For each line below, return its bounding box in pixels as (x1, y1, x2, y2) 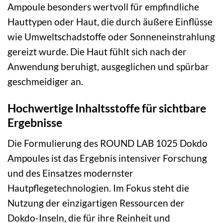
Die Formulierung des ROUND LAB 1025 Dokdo (7, 137, 208, 149)
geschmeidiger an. (7, 75, 83, 87)
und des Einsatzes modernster (7, 167, 133, 179)
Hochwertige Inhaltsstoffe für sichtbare (7, 101, 206, 115)
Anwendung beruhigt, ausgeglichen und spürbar (7, 60, 209, 72)
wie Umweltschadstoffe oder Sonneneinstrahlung (7, 30, 215, 42)
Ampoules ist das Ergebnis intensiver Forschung (7, 152, 207, 164)
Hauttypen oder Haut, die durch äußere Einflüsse (7, 15, 213, 27)
